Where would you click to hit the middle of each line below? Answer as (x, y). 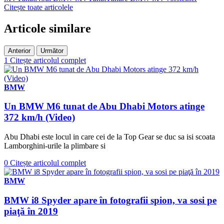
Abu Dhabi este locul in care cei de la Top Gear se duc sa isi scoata (109, 137)
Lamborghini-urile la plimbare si (55, 146)
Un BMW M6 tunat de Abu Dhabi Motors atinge (104, 106)
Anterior (19, 50)
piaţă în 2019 (31, 211)
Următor (52, 50)
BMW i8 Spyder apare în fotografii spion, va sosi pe (110, 200)
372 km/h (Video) (39, 117)
